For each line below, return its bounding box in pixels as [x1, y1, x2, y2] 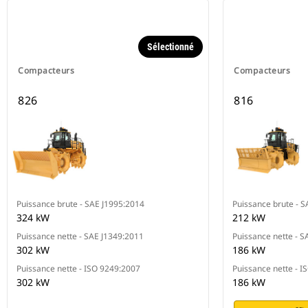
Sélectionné [147, 41, 194, 53]
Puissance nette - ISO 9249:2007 [16, 263, 140, 275]
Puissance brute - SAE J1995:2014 [16, 198, 144, 210]
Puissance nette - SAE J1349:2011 [16, 230, 144, 243]
